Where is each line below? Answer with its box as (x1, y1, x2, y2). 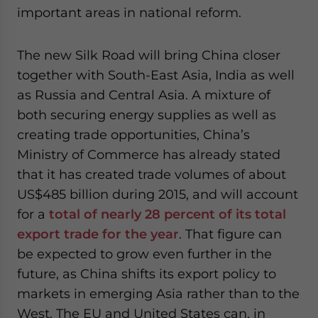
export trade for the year (17, 226, 179, 242)
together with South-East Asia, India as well (17, 67, 295, 83)
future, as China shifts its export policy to (17, 266, 276, 282)
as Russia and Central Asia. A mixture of (17, 87, 270, 103)
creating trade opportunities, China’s (17, 127, 250, 143)
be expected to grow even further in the (17, 246, 272, 262)
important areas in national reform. (17, 5, 241, 21)
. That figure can (179, 226, 282, 242)
